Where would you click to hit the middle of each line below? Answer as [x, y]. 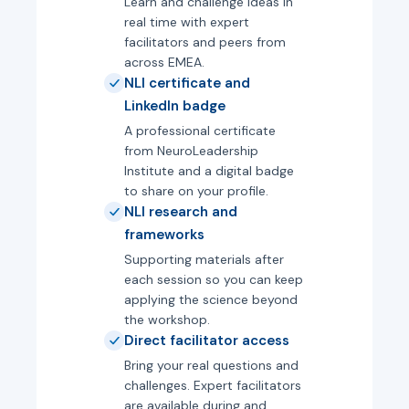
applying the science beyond [211, 299]
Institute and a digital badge [209, 171]
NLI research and [181, 212]
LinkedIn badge [175, 106]
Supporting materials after [204, 259]
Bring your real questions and [211, 365]
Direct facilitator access [207, 341]
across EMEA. [164, 62]
